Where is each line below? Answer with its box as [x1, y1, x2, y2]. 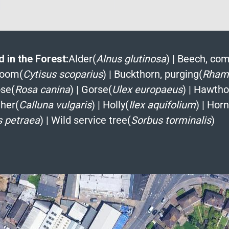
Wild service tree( [51, 113, 131, 126]
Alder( [68, 52, 96, 65]
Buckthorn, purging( [113, 67, 202, 80]
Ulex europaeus [111, 83, 182, 96]
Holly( [102, 98, 129, 111]
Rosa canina [14, 83, 70, 96]
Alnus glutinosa [96, 52, 166, 65]
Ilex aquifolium [128, 98, 196, 111]
